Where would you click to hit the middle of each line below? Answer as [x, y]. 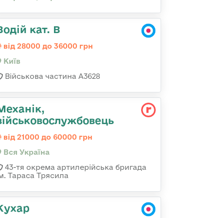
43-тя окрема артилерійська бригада [75, 167]
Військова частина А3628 [52, 76]
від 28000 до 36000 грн [47, 46]
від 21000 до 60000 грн [47, 137]
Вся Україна [26, 152]
